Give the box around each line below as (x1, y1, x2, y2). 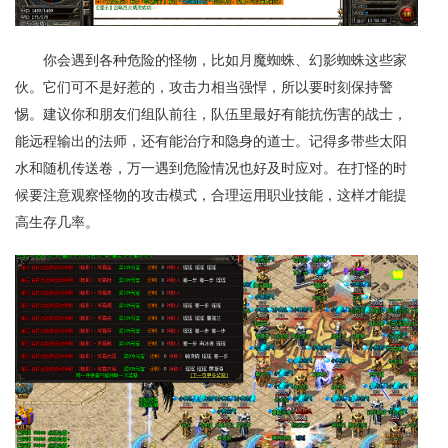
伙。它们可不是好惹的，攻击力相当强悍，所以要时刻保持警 (15, 78, 393, 96)
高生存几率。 (15, 213, 99, 231)
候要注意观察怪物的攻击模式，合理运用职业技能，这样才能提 (15, 186, 407, 204)
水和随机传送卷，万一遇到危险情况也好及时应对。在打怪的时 (15, 159, 407, 177)
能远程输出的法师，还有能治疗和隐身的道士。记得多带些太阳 (15, 132, 407, 150)
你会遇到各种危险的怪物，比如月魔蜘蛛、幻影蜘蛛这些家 (43, 51, 407, 69)
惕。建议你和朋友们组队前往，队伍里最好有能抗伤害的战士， (15, 105, 407, 123)
